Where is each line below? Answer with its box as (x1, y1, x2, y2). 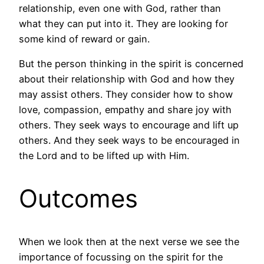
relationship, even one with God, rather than (19, 2, 221, 15)
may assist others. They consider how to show (19, 88, 233, 101)
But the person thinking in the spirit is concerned (19, 58, 243, 70)
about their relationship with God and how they (19, 73, 235, 85)
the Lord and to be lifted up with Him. (19, 150, 189, 162)
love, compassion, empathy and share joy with (19, 104, 232, 116)
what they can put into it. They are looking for (19, 18, 228, 30)
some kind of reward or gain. (19, 33, 150, 45)
